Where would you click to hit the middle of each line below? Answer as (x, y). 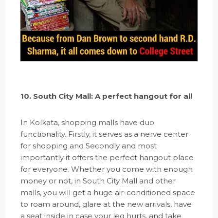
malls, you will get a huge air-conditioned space (108, 193)
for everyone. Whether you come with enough (107, 169)
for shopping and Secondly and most (89, 146)
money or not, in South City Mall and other (98, 181)
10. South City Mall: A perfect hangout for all (106, 96)
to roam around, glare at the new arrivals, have (106, 204)
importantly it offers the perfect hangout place (107, 158)
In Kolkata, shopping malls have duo (87, 123)
